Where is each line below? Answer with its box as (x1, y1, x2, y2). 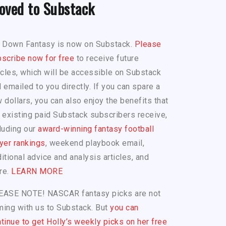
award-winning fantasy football (38, 124, 154, 134)
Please (134, 39, 161, 49)
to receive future (74, 53, 139, 64)
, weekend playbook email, (45, 138, 144, 148)
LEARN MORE (11, 166, 63, 177)
